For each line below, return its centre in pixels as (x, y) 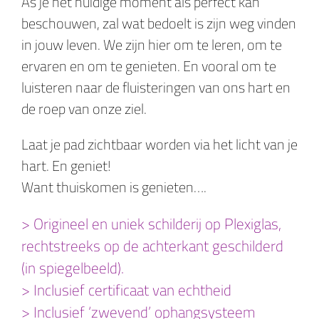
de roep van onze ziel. (84, 108)
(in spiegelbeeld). (73, 267)
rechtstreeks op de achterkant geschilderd (152, 245)
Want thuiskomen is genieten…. (114, 187)
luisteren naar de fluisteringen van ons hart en (156, 87)
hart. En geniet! (66, 165)
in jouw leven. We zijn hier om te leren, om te (152, 44)
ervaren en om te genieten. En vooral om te (149, 66)
